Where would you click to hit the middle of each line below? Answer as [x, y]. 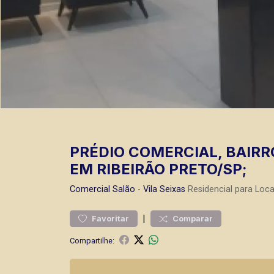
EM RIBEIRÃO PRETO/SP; [158, 169]
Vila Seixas [164, 189]
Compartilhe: [92, 240]
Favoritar [110, 219]
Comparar [193, 219]
